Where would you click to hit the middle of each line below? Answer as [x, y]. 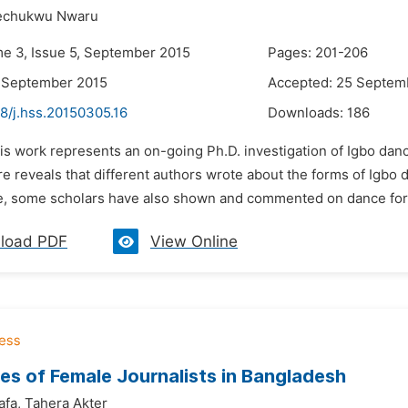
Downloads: [307, 113]
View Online [194, 241]
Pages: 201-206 [318, 53]
